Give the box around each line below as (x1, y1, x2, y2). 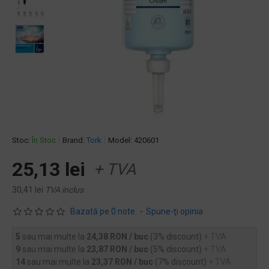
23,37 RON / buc (91, 257, 155, 267)
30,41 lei (12, 185, 43, 195)
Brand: (62, 136, 85, 145)
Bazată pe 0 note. (70, 207, 137, 216)
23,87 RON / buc (86, 244, 150, 254)
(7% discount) (155, 257, 208, 267)
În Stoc (32, 136, 56, 145)
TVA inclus (45, 185, 83, 195)
